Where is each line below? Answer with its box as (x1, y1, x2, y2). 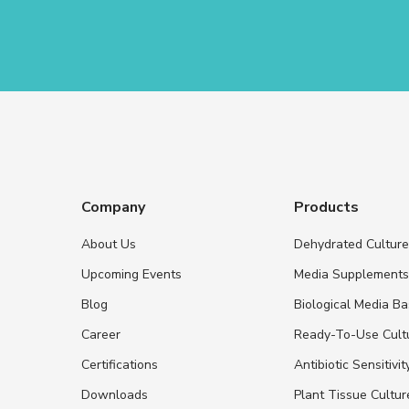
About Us (80, 235, 136, 253)
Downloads (80, 385, 148, 404)
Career (80, 325, 121, 343)
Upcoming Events (80, 265, 182, 283)
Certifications (80, 355, 158, 373)
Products (294, 196, 360, 217)
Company (80, 196, 145, 217)
